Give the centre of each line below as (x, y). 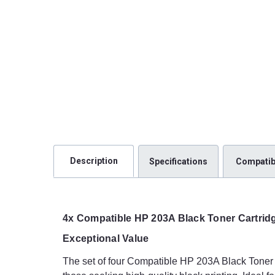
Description (94, 161)
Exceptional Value (106, 239)
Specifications (179, 161)
